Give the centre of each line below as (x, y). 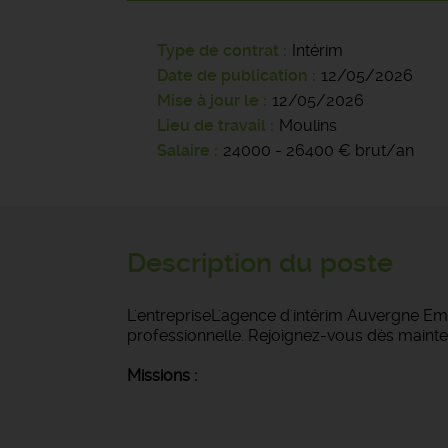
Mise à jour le (208, 100)
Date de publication (234, 75)
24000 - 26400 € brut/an (318, 150)
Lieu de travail (211, 125)
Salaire (183, 150)
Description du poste (260, 263)
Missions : (162, 375)
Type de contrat (218, 50)
